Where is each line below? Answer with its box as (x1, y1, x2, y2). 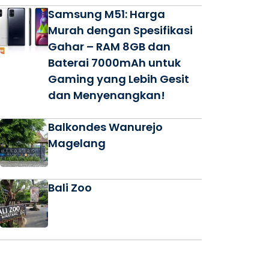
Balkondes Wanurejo (48, 119, 163, 134)
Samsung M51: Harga (48, 7, 165, 22)
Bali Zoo (48, 180, 92, 195)
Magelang (48, 136, 106, 151)
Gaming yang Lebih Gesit (48, 71, 189, 86)
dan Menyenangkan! (48, 88, 165, 103)
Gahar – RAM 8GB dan (48, 39, 171, 54)
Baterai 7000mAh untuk (48, 55, 181, 70)
